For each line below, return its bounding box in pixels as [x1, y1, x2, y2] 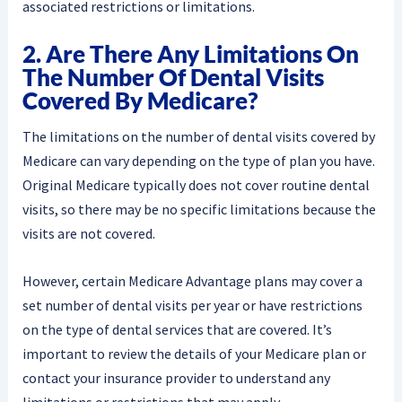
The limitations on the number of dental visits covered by [22, 127, 375, 146]
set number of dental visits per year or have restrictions [22, 295, 363, 314]
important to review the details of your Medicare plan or [22, 344, 366, 363]
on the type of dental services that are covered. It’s [22, 319, 332, 338]
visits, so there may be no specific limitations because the [22, 200, 376, 219]
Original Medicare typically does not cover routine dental [22, 176, 370, 195]
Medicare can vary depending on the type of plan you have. [22, 152, 375, 170]
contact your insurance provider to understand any [22, 368, 330, 387]
